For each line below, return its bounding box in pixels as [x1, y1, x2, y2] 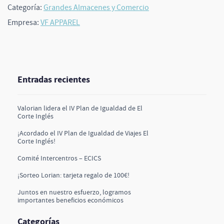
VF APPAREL [40, 17, 80, 28]
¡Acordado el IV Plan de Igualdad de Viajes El [17, 128, 148, 138]
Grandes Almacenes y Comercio [43, 2, 149, 13]
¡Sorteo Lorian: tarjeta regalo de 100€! [17, 170, 129, 180]
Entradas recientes [17, 73, 90, 86]
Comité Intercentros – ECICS [17, 153, 101, 163]
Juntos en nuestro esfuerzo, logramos [17, 187, 131, 197]
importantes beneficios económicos [17, 195, 123, 205]
